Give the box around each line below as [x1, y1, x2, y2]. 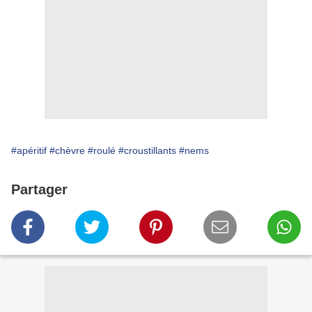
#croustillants [118, 145, 176, 157]
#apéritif [11, 145, 47, 157]
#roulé [88, 145, 116, 157]
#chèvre [49, 145, 85, 157]
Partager [11, 182, 68, 198]
